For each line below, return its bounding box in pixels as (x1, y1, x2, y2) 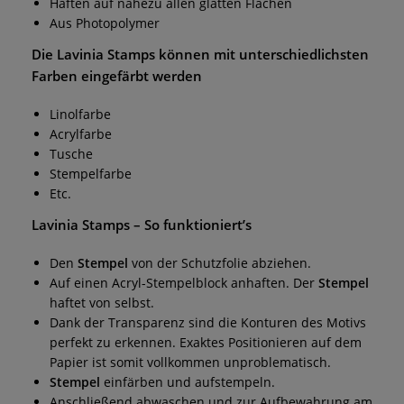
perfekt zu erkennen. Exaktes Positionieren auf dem (50, 333, 362, 351)
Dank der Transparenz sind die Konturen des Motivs (50, 313, 366, 331)
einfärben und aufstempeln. (100, 372, 275, 390)
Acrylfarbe (50, 124, 112, 142)
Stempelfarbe (50, 164, 132, 182)
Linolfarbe (50, 105, 111, 123)
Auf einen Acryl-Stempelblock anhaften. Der (50, 273, 318, 291)
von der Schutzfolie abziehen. (128, 253, 311, 271)
